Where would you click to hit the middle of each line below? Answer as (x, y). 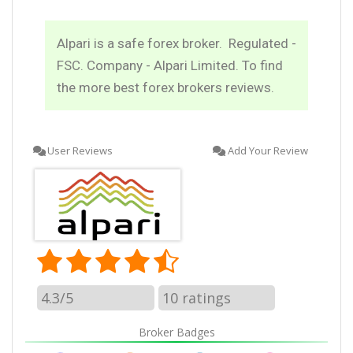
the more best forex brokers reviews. (165, 87)
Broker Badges (176, 333)
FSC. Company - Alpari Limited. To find (170, 65)
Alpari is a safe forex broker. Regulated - (176, 43)
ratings (204, 298)
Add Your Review (268, 150)
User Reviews (80, 150)
